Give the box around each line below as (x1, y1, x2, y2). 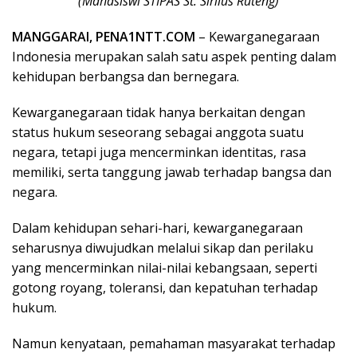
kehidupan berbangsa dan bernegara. (12, 68, 239, 86)
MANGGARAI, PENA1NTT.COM (12, 28, 195, 46)
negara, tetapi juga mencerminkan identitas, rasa (12, 143, 306, 162)
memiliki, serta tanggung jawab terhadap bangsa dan (12, 163, 331, 182)
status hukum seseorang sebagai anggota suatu (12, 124, 304, 142)
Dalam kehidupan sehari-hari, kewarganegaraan (12, 219, 303, 237)
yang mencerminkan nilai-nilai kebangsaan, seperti (12, 259, 317, 277)
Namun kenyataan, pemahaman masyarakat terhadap (12, 335, 335, 353)
